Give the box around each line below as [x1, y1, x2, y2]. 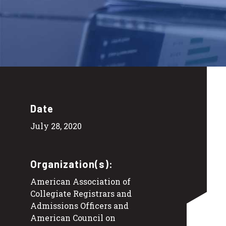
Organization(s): [30, 158, 113, 171]
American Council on [30, 212, 116, 223]
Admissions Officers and [30, 200, 129, 211]
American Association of [30, 176, 131, 187]
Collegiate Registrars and [30, 188, 132, 199]
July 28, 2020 [30, 121, 82, 132]
